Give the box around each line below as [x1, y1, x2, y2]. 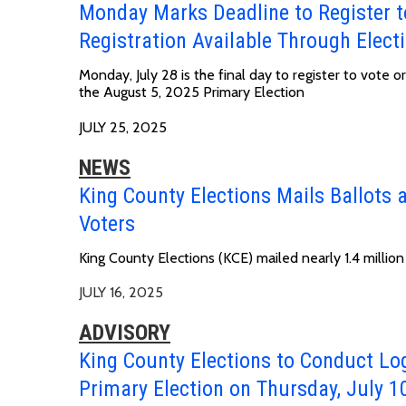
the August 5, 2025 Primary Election [79, 82, 304, 101]
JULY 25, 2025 [79, 118, 167, 136]
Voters [79, 210, 135, 237]
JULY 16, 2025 [79, 283, 163, 301]
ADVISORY [79, 319, 170, 345]
